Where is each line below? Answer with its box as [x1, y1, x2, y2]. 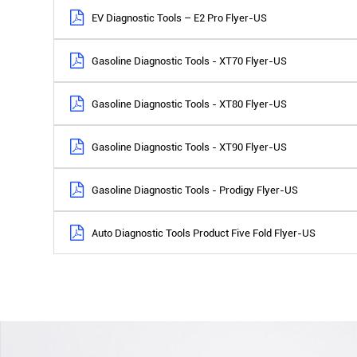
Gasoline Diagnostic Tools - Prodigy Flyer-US [92, 183, 299, 196]
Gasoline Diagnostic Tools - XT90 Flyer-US [92, 140, 288, 153]
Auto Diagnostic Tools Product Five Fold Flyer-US [92, 226, 316, 239]
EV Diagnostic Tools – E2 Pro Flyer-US [92, 11, 268, 24]
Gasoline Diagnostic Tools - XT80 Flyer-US [92, 97, 288, 110]
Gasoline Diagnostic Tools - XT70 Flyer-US [92, 54, 288, 67]
